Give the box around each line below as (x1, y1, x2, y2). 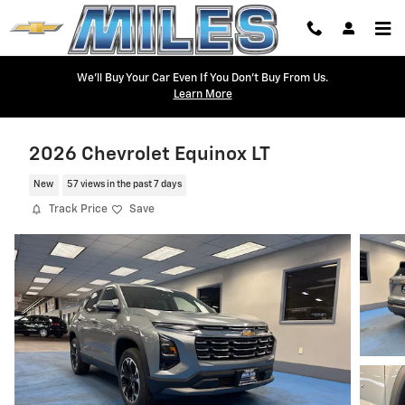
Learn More (173, 89, 232, 101)
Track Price (49, 203, 108, 215)
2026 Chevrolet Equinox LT (29, 146, 270, 165)
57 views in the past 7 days (66, 180, 182, 190)
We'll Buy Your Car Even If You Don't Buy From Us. (77, 72, 328, 85)
